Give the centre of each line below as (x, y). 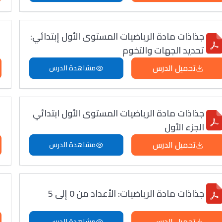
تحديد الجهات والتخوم (164, 50)
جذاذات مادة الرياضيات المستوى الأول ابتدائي (119, 113)
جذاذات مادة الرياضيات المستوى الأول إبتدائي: (117, 36)
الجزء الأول (185, 127)
